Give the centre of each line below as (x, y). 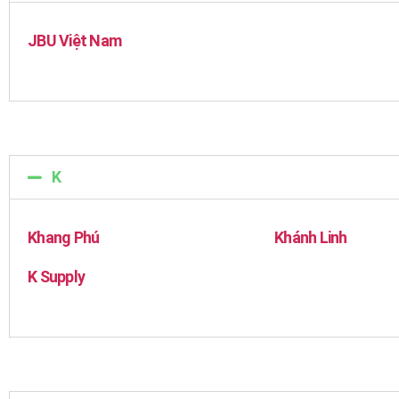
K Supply (57, 277)
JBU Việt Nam (75, 41)
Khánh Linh (311, 237)
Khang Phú (64, 237)
